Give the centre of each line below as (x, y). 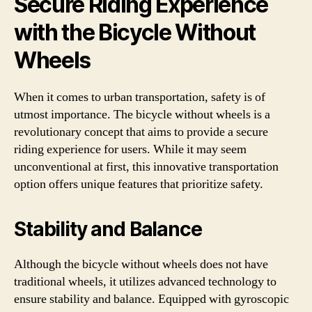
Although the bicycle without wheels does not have (141, 264)
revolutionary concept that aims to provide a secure (141, 132)
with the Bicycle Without (135, 32)
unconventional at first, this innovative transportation (146, 167)
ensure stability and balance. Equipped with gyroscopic (151, 299)
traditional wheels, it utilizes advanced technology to (145, 282)
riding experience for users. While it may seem (130, 149)
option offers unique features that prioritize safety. (139, 184)
